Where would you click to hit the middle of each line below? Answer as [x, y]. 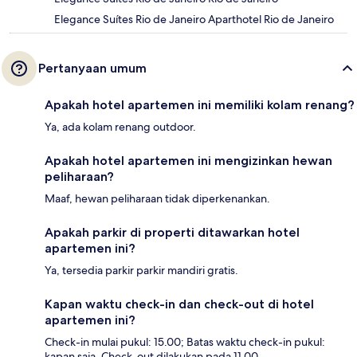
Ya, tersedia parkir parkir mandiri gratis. [141, 271]
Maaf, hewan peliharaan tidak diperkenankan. [157, 199]
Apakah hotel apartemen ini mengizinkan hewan [188, 161]
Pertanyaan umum [92, 69]
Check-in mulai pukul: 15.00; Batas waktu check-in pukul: [185, 342]
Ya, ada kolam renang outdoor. [120, 127]
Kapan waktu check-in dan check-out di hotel [179, 304]
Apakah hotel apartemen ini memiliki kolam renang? [200, 105]
